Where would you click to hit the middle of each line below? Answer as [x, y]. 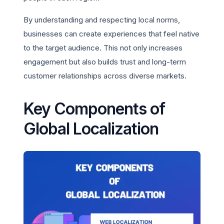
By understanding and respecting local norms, [102, 20]
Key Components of [94, 109]
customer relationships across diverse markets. [105, 76]
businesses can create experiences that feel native [111, 34]
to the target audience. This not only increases [103, 48]
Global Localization [91, 129]
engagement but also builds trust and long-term [105, 62]
